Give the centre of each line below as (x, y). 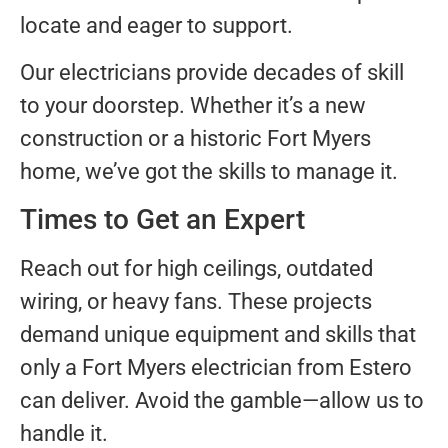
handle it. (64, 433)
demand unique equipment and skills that (218, 334)
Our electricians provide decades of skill (212, 73)
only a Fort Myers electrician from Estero (216, 367)
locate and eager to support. (156, 25)
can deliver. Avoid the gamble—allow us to (222, 400)
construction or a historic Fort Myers (195, 139)
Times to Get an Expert (162, 219)
